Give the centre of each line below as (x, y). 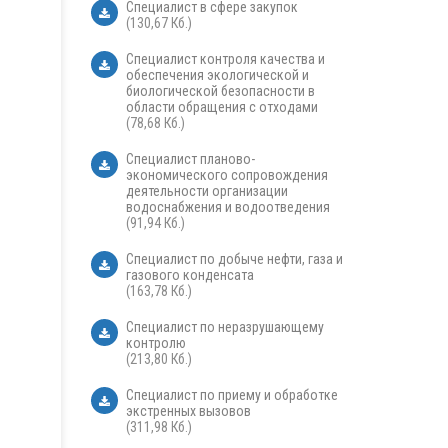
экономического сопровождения (227, 175)
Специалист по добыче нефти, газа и (234, 259)
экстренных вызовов (188, 411)
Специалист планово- (190, 159)
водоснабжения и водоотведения (228, 207)
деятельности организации (207, 191)
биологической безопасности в (220, 91)
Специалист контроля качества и (225, 59)
